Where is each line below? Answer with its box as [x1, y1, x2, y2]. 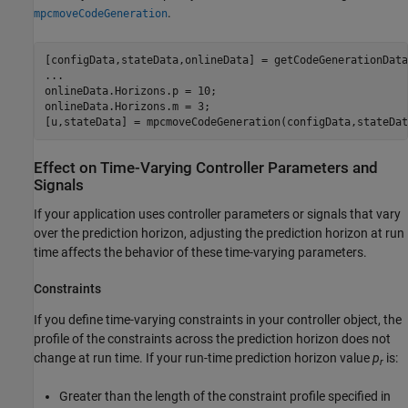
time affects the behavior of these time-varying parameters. [34, 244, 367, 260]
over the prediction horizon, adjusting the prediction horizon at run [34, 225, 404, 240]
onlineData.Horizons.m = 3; [44, 99, 210, 113]
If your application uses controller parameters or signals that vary [34, 206, 401, 221]
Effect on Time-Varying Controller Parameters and [34, 159, 378, 178]
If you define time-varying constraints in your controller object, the [34, 312, 402, 328]
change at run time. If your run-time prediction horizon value [34, 351, 372, 366]
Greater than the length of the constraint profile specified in [59, 389, 391, 404]
